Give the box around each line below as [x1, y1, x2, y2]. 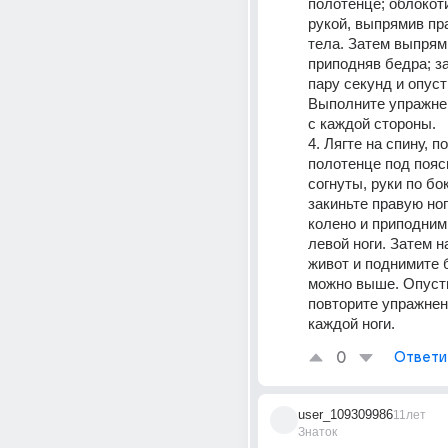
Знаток [298, 425, 337, 439]
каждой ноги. [308, 315, 395, 332]
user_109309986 [298, 407, 393, 422]
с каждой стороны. [308, 115, 436, 132]
